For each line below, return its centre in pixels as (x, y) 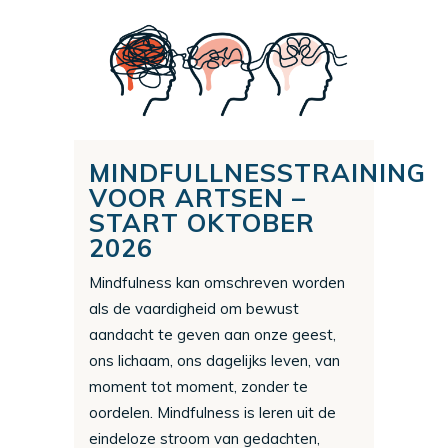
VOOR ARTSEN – (197, 197)
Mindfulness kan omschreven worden (217, 282)
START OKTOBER (202, 222)
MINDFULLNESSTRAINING (257, 172)
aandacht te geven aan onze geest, (212, 334)
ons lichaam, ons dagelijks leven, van (214, 360)
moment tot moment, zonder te (198, 386)
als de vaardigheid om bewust (194, 308)
